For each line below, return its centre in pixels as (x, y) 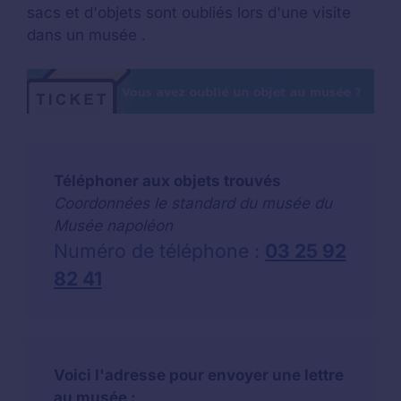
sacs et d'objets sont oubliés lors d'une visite (189, 12)
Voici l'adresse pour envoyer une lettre (199, 375)
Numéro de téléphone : (159, 250)
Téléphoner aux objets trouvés (167, 180)
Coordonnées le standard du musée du (193, 203)
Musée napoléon (113, 225)
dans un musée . (86, 34)
